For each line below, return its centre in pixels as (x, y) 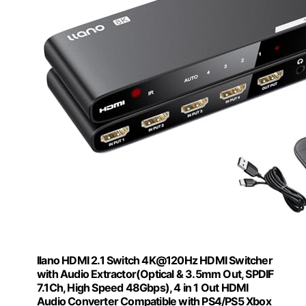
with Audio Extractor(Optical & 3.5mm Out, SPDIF (155, 274)
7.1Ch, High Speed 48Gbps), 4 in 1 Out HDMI (143, 288)
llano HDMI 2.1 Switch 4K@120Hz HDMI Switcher (155, 261)
